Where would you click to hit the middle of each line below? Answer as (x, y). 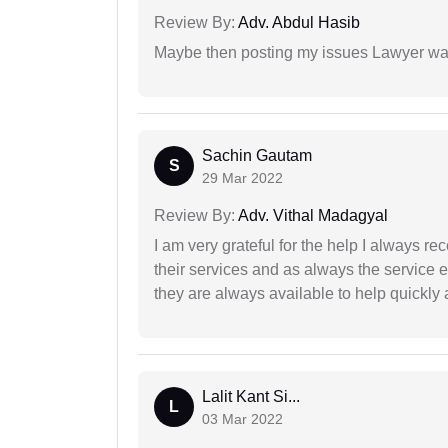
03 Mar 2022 (242, 419)
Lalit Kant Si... (251, 397)
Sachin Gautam (257, 156)
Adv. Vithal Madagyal (311, 216)
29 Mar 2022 (242, 178)
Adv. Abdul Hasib (297, 23)
